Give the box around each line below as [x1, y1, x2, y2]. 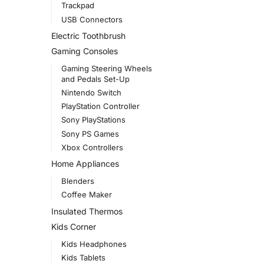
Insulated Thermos [51, 206, 123, 217]
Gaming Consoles [51, 45, 118, 56]
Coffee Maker [61, 190, 112, 200]
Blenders [61, 176, 94, 186]
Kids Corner [51, 221, 96, 232]
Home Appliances [51, 159, 119, 169]
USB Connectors [61, 14, 123, 24]
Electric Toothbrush [51, 31, 126, 41]
